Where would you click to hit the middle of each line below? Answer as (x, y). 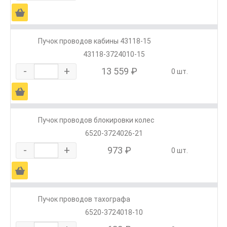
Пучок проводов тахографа (84, 199)
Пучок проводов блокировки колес (96, 120)
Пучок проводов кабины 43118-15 (94, 41)
